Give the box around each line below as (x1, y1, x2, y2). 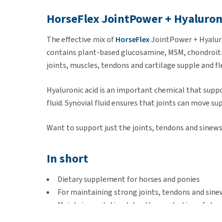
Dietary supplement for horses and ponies (57, 174, 200, 184)
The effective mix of (47, 34, 115, 45)
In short (47, 151, 88, 166)
